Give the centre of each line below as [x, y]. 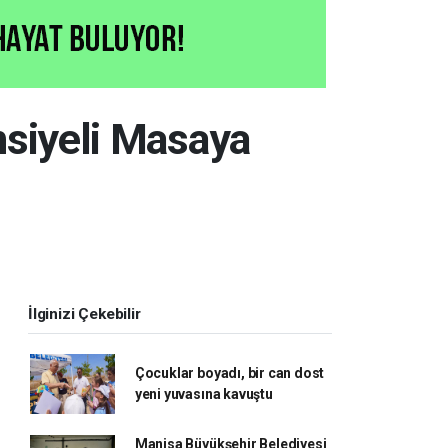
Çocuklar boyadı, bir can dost [229, 372]
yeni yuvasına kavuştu [203, 393]
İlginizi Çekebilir [84, 313]
